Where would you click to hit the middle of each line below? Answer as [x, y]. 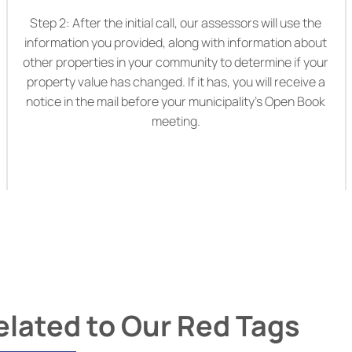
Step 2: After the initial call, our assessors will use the [176, 23]
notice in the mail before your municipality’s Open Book [176, 102]
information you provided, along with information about [176, 43]
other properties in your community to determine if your [176, 62]
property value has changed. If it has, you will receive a [176, 82]
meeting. [176, 121]
